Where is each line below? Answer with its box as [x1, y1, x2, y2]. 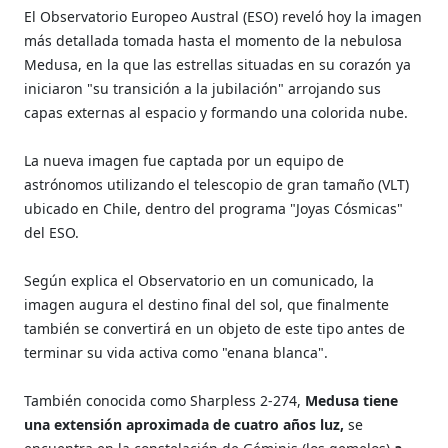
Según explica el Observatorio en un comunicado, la [24, 270, 375, 290]
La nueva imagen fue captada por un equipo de [24, 150, 345, 170]
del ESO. [24, 222, 80, 242]
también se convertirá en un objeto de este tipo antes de [24, 318, 406, 338]
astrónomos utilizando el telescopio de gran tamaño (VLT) [24, 174, 410, 194]
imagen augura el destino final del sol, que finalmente [24, 294, 390, 314]
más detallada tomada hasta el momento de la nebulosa [24, 30, 403, 50]
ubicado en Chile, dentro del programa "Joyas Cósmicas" [24, 198, 404, 218]
